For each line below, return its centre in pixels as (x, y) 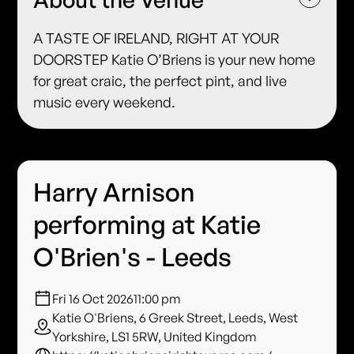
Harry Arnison (115, 192)
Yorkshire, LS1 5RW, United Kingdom (155, 337)
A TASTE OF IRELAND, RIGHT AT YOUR (156, 38)
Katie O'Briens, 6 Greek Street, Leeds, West (175, 318)
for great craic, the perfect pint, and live (160, 81)
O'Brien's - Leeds (133, 257)
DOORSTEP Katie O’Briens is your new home (175, 60)
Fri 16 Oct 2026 (93, 299)
